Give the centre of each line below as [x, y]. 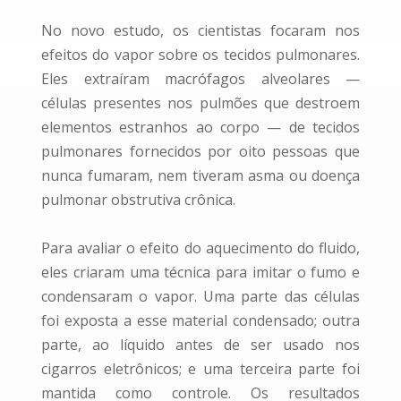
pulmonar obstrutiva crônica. [138, 200]
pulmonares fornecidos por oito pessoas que [200, 151]
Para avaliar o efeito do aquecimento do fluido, [200, 248]
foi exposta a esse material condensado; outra [200, 320]
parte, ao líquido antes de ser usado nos [200, 345]
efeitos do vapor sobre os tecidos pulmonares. [200, 55]
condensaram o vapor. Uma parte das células [200, 296]
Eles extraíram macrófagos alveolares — [200, 79]
